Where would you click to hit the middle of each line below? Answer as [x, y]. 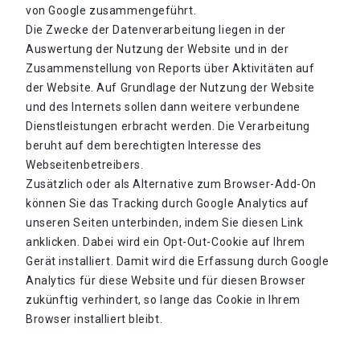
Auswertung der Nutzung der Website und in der [157, 49]
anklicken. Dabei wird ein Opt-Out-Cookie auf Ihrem [166, 242]
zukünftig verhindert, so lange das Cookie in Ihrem [163, 300]
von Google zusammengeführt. [111, 10]
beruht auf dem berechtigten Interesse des [144, 145]
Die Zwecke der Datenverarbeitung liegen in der [156, 30]
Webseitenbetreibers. [85, 165]
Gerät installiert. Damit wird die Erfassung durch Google [178, 261]
